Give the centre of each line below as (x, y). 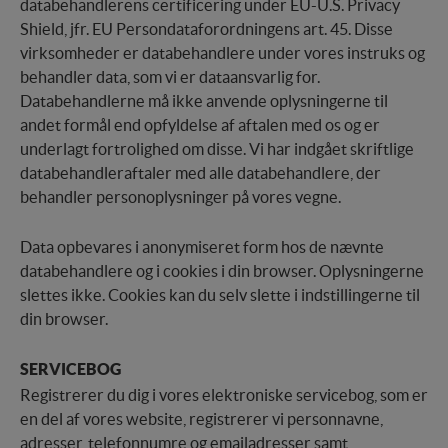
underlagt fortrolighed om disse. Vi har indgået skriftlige (217, 149)
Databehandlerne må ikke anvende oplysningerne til (204, 101)
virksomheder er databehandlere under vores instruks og (222, 53)
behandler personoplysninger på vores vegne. (180, 197)
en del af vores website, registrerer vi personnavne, (201, 419)
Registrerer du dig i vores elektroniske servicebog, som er (224, 395)
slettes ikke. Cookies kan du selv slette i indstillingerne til (220, 295)
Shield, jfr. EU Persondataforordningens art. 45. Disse (206, 29)
